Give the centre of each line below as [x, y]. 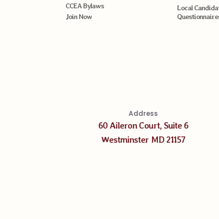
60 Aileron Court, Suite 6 [143, 125]
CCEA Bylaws [85, 6]
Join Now [79, 17]
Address [143, 113]
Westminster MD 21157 [143, 139]
